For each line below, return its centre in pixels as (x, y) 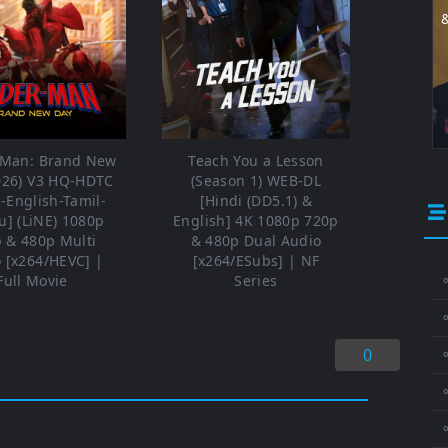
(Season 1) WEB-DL (256, 181)
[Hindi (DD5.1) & (256, 201)
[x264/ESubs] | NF (256, 261)
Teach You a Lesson (256, 161)
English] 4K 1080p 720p (256, 221)
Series (256, 281)
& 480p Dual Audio (256, 241)
